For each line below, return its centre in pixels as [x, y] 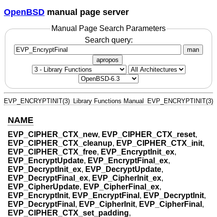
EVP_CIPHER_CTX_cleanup [60, 143]
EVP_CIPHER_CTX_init [159, 143]
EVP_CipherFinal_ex [121, 187]
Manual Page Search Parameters [108, 29]
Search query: [108, 40]
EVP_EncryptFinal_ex [128, 161]
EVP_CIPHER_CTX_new [53, 135]
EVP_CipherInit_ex [127, 178]
